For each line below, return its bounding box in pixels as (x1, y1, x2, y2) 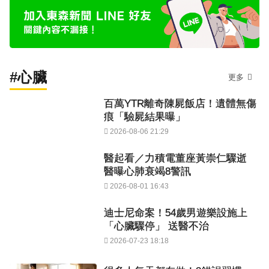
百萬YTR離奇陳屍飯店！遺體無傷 (104, 98, 256, 110)
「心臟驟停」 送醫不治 (104, 220, 209, 232)
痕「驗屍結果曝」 (104, 111, 186, 123)
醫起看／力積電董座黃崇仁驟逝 (104, 153, 247, 165)
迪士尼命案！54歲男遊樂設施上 (104, 207, 247, 219)
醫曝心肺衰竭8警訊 (104, 166, 191, 178)
